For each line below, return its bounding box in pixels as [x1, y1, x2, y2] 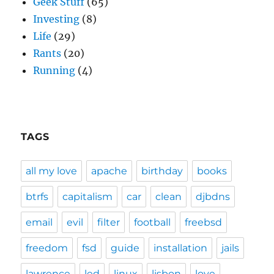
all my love [26, 165, 78, 177]
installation [154, 242, 208, 254]
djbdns [196, 191, 231, 202]
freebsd [185, 217, 223, 228]
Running [33, 64, 76, 76]
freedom [26, 242, 68, 254]
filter [97, 217, 120, 228]
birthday [141, 165, 183, 177]
